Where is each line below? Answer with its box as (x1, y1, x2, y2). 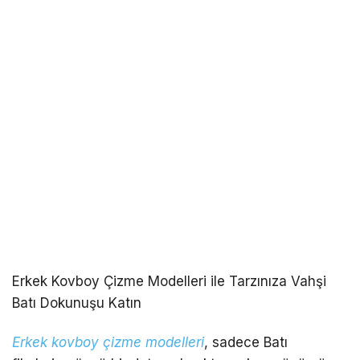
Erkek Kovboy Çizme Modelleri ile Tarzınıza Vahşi (12, 273, 326, 290)
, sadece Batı (204, 334, 288, 351)
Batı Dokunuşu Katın (12, 295, 141, 312)
